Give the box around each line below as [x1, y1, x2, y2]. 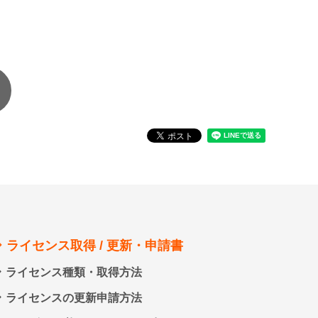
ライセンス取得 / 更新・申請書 [6, 238, 184, 253]
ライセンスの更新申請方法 [5, 292, 142, 305]
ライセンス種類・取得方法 [5, 266, 142, 279]
